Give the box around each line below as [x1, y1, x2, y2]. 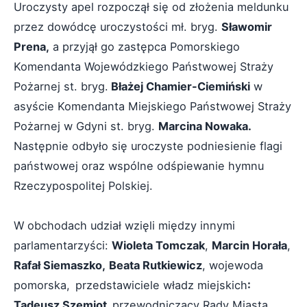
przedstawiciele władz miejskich [75, 278, 247, 292]
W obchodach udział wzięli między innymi [14, 218, 235, 232]
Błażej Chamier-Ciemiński [108, 79, 250, 93]
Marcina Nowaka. [158, 119, 251, 133]
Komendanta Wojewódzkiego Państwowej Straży [14, 59, 273, 73]
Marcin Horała [212, 238, 287, 252]
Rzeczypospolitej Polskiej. [14, 178, 153, 193]
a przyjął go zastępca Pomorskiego [49, 39, 240, 53]
